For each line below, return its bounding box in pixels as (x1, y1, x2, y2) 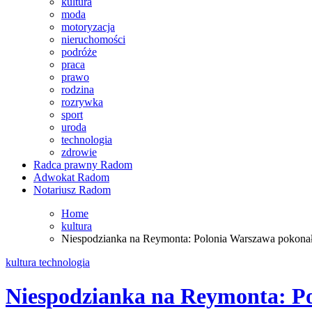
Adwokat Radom (33, 171, 109, 183)
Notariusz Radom (33, 184, 111, 196)
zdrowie (61, 146, 97, 158)
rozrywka (61, 96, 103, 108)
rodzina (61, 84, 94, 95)
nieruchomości (61, 33, 125, 45)
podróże (61, 46, 97, 58)
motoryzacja (61, 21, 115, 33)
